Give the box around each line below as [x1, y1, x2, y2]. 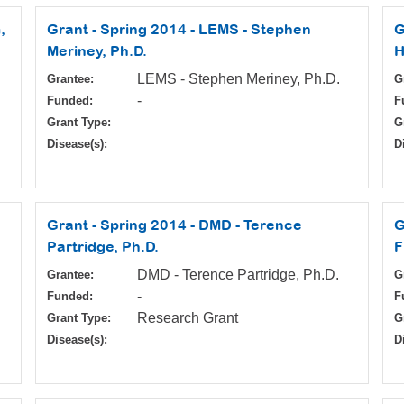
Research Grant [137, 310, 238, 326]
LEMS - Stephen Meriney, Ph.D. [137, 71, 340, 87]
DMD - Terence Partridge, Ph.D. [137, 267, 339, 283]
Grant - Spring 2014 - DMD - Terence [47, 216, 302, 234]
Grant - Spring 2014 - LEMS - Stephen [47, 21, 311, 38]
